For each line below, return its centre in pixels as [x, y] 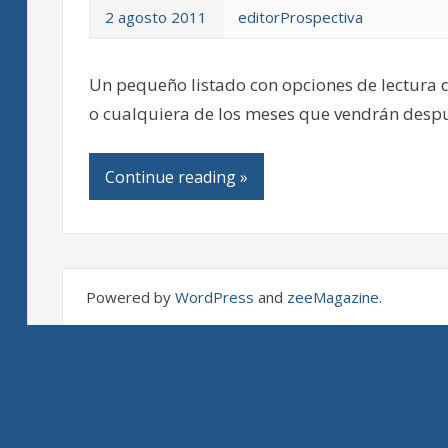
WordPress [214, 297]
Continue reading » [176, 176]
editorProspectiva [300, 17]
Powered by [130, 297]
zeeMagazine [332, 297]
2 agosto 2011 [155, 17]
